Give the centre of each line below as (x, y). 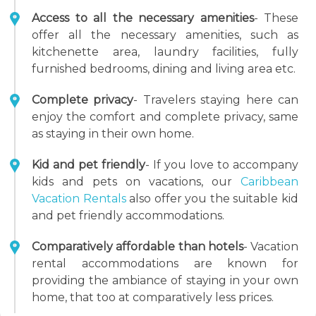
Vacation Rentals (81, 199)
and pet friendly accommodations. (128, 215)
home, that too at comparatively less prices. (153, 297)
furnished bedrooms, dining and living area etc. (164, 69)
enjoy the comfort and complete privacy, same (165, 117)
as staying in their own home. (113, 134)
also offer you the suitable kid (214, 199)
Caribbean (269, 182)
